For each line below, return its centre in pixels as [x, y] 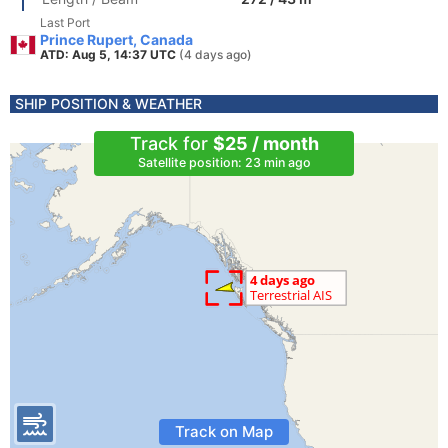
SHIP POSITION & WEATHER [108, 103]
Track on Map [224, 431]
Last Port [65, 22]
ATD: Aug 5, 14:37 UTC [109, 54]
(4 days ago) [215, 54]
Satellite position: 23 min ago [224, 162]
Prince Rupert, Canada [116, 39]
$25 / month [265, 143]
